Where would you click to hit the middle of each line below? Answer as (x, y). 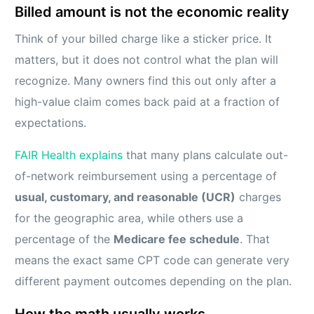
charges (259, 197)
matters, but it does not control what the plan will (147, 60)
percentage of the (64, 239)
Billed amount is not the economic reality (152, 12)
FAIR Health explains (69, 155)
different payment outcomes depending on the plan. (153, 281)
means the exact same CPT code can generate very (152, 260)
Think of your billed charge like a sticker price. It (144, 39)
